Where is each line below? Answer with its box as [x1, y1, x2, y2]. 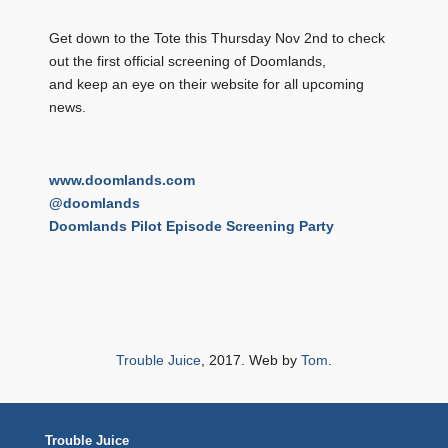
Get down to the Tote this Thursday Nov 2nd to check [49, 29, 385, 46]
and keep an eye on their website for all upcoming [49, 75, 364, 92]
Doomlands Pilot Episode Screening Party [49, 217, 334, 234]
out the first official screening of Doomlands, [49, 52, 326, 69]
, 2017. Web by [201, 351, 301, 368]
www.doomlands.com [49, 171, 195, 188]
